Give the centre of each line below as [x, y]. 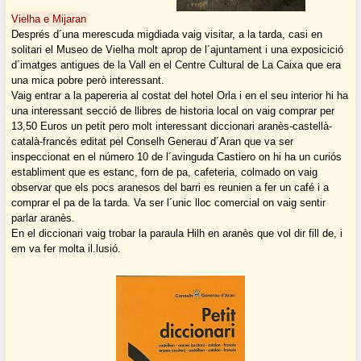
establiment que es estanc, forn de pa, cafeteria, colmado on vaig [165, 172]
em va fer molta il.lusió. [66, 249]
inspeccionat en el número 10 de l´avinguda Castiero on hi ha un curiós [177, 157]
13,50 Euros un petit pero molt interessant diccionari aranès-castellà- [172, 127]
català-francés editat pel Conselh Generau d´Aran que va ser [153, 142]
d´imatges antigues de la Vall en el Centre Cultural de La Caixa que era [176, 65]
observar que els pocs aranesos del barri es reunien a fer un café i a [170, 188]
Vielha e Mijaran [49, 19]
